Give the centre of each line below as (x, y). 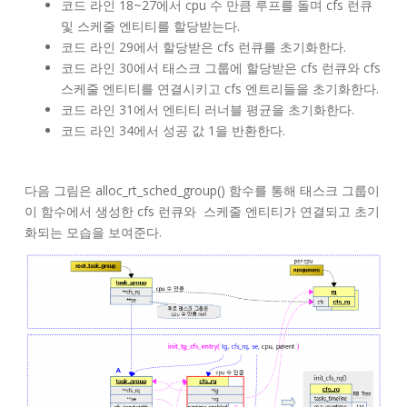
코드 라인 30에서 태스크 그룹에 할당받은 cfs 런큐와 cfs (221, 67)
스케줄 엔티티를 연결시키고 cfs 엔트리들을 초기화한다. (220, 88)
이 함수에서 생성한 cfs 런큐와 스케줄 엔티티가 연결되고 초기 (202, 211)
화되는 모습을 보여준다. (93, 232)
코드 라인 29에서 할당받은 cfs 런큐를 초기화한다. (203, 46)
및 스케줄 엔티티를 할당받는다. (150, 25)
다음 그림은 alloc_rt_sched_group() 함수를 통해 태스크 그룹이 (202, 190)
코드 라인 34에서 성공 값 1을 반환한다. (173, 130)
